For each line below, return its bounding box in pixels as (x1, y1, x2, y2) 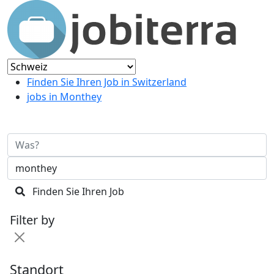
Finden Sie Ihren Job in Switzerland (27, 75, 187, 89)
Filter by (10, 212, 54, 228)
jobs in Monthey (27, 90, 102, 103)
